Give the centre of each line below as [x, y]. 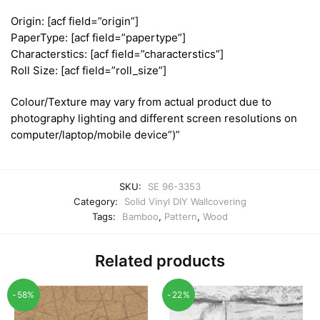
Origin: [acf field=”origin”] [75, 21]
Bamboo [140, 216]
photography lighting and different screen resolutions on [154, 119]
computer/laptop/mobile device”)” [95, 135]
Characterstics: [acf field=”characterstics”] [117, 54]
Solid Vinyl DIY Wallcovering [185, 201]
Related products [160, 260]
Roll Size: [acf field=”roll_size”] [89, 71]
